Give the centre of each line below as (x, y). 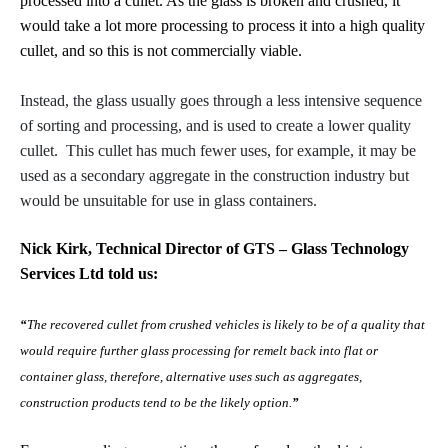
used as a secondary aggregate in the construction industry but (214, 175)
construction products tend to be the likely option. (156, 402)
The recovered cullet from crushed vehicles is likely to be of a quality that (226, 324)
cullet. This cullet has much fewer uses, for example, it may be (218, 150)
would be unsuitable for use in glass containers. (170, 200)
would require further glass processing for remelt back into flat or (199, 350)
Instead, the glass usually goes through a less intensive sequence (221, 100)
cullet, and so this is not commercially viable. (161, 50)
